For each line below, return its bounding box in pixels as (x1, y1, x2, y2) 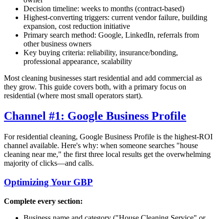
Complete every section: (4, 197, 83, 205)
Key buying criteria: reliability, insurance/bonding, (23, 48, 178, 57)
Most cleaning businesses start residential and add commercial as (4, 73, 202, 82)
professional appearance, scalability (23, 57, 132, 66)
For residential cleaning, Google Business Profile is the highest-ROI (4, 132, 213, 141)
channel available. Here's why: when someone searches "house (4, 141, 198, 150)
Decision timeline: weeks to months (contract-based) (23, 4, 184, 13)
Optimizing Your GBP (4, 177, 93, 188)
